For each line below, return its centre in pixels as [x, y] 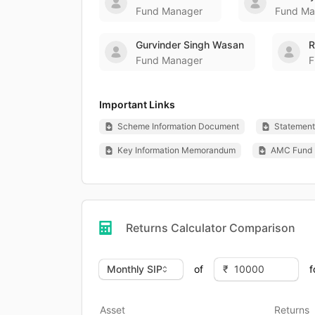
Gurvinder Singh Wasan [190, 44]
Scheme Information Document [178, 126]
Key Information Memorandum [176, 150]
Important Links [137, 104]
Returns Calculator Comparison [211, 227]
